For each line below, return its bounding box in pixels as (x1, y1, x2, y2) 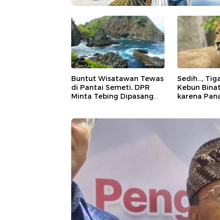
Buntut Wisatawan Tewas (71, 74, 164, 83)
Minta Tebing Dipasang (71, 91, 154, 101)
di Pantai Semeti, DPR (71, 82, 150, 92)
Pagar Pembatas (71, 100, 131, 110)
